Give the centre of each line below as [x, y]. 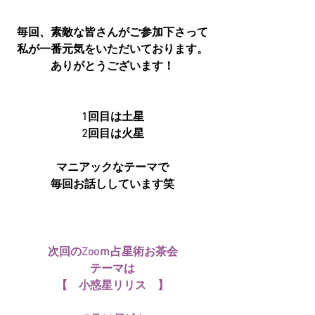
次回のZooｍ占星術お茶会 [112, 252]
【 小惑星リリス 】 [112, 286]
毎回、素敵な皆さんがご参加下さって [112, 33]
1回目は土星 [112, 117]
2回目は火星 [112, 134]
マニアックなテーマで [112, 168]
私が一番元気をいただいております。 [112, 50]
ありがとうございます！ [112, 66]
